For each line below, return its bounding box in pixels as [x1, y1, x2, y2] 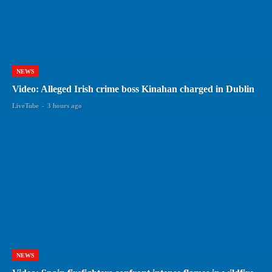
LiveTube [12, 102, 39, 110]
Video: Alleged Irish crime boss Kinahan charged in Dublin [12, 84, 254, 95]
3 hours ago [47, 102, 82, 110]
